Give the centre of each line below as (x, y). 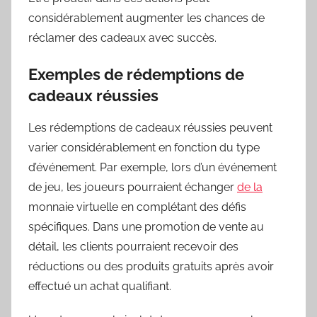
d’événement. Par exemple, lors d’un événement (152, 167)
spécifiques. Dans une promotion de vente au (146, 226)
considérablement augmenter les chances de (146, 18)
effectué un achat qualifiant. (100, 286)
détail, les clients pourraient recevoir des (133, 246)
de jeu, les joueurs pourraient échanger (133, 187)
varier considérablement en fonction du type (144, 147)
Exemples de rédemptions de (136, 75)
